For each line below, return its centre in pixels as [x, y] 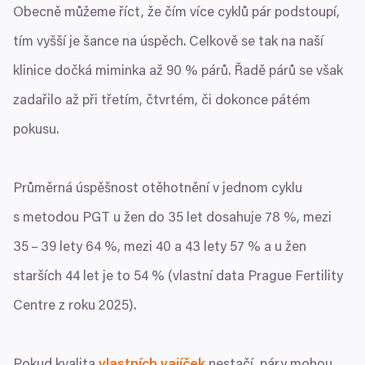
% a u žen [275, 248]
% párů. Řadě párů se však [262, 73]
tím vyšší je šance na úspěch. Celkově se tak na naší [168, 43]
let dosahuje [224, 219]
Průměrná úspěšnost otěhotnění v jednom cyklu [158, 190]
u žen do [139, 219]
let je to [107, 278]
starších [39, 278]
